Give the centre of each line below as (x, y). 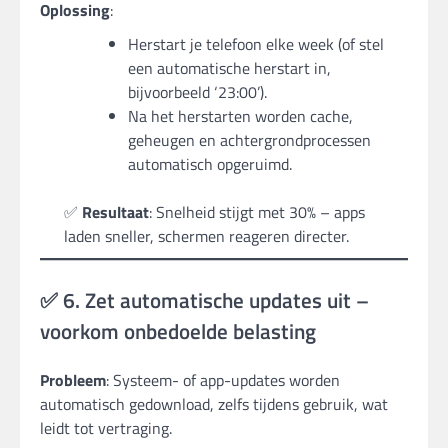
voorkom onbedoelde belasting (178, 330)
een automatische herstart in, (229, 67)
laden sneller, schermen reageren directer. (206, 235)
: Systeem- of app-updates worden (223, 379)
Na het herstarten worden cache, (240, 115)
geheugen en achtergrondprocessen (249, 139)
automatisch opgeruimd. (210, 163)
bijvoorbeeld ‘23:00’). (197, 91)
